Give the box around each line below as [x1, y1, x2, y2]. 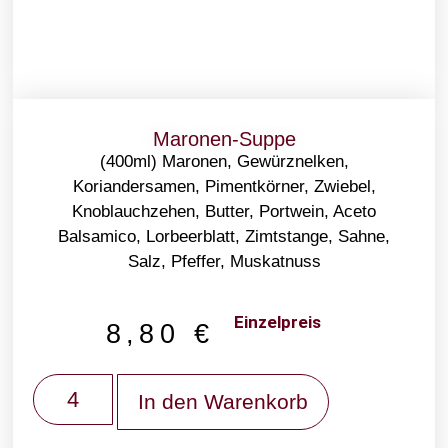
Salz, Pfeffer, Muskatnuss [127, 251, 321, 271]
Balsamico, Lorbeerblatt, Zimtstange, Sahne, [58, 226, 390, 246]
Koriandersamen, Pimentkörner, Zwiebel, [72, 176, 376, 196]
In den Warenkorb [138, 389, 309, 413]
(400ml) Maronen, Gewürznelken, [99, 151, 349, 171]
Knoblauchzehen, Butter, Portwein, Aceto [72, 201, 376, 221]
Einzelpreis [234, 311, 321, 332]
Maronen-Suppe [152, 127, 296, 150]
